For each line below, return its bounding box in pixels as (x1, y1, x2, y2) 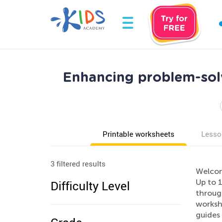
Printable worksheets (103, 129, 174, 139)
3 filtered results (51, 159, 106, 168)
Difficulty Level (51, 178, 130, 194)
